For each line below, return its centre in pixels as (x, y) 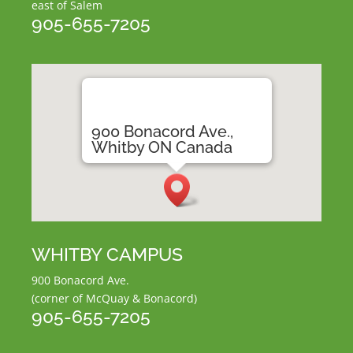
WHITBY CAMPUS (108, 255)
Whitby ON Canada (162, 148)
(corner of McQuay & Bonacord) (115, 299)
